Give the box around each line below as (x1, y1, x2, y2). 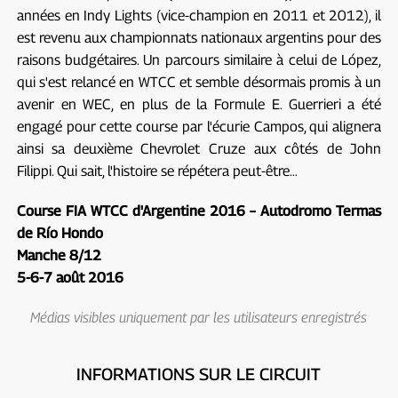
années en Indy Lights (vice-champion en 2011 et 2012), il (16, 6, 382, 24)
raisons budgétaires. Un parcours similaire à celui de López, (16, 51, 382, 68)
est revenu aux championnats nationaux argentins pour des (16, 28, 382, 46)
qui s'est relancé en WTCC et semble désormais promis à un (16, 73, 382, 91)
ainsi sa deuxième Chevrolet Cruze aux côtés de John (16, 139, 382, 157)
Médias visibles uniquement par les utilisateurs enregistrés (30, 308, 368, 326)
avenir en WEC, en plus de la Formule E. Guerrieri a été (16, 95, 382, 113)
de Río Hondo (16, 224, 103, 242)
